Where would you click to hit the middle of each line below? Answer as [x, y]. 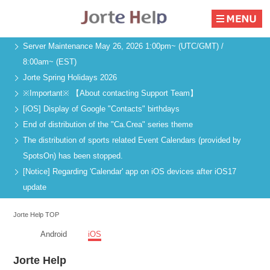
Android [54, 234]
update [35, 187]
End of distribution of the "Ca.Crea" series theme [108, 125]
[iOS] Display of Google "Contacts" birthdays [101, 109]
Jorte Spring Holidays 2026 [70, 78]
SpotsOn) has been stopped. [73, 156]
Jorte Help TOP [36, 214]
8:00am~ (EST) [50, 62]
